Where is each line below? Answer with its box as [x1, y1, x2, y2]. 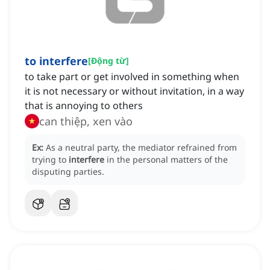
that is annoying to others [25, 99, 143, 113]
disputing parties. [32, 166, 104, 178]
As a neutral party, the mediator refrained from [46, 142, 237, 154]
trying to [32, 154, 69, 166]
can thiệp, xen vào [39, 114, 133, 129]
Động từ [91, 55, 126, 67]
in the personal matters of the [107, 154, 228, 166]
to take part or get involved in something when [25, 70, 239, 84]
